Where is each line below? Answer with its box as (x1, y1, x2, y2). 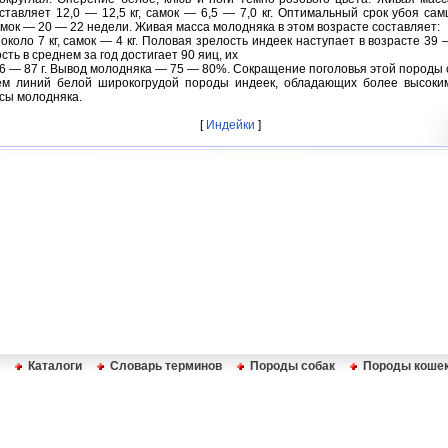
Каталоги (28, 359, 82, 373)
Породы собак (250, 359, 335, 373)
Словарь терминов (110, 359, 222, 373)
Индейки (205, 118, 255, 132)
